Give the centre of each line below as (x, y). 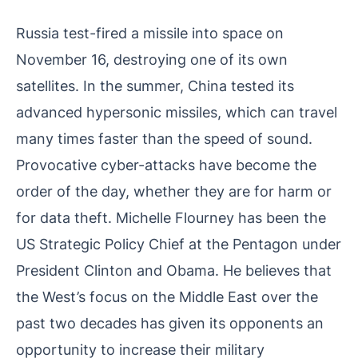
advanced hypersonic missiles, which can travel (177, 112)
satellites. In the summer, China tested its (155, 86)
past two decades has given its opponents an (170, 323)
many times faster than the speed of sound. (164, 139)
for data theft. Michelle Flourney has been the (171, 218)
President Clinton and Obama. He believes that (174, 270)
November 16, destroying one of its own (152, 60)
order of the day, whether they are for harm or (174, 191)
